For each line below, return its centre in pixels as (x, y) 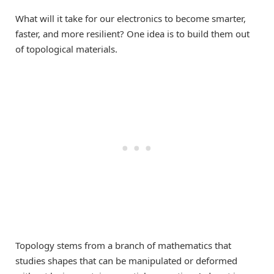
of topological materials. (66, 49)
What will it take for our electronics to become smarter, (131, 18)
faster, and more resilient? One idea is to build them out (132, 33)
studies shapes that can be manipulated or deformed (126, 261)
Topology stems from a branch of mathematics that (123, 246)
